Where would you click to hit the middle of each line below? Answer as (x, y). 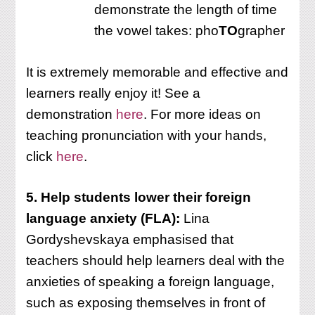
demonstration (71, 114)
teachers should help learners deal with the (156, 261)
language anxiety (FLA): (103, 219)
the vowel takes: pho (157, 31)
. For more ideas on (202, 114)
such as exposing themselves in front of (146, 303)
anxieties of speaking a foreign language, (150, 282)
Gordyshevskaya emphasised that (130, 240)
